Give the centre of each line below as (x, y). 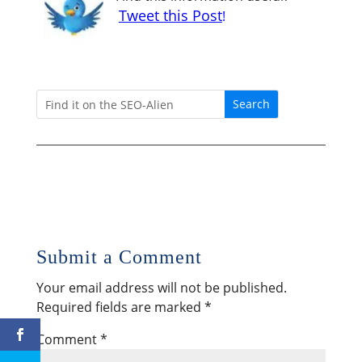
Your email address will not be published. (161, 288)
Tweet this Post (170, 15)
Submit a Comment (119, 257)
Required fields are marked (120, 307)
